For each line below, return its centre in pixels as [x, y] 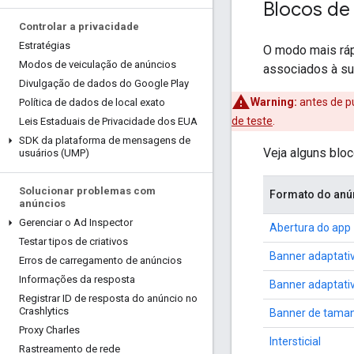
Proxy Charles [49, 330]
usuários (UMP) [54, 153]
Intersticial [295, 341]
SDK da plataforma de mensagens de [105, 140]
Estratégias [45, 45]
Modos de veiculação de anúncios [98, 64]
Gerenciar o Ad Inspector [76, 222]
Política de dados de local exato [92, 102]
